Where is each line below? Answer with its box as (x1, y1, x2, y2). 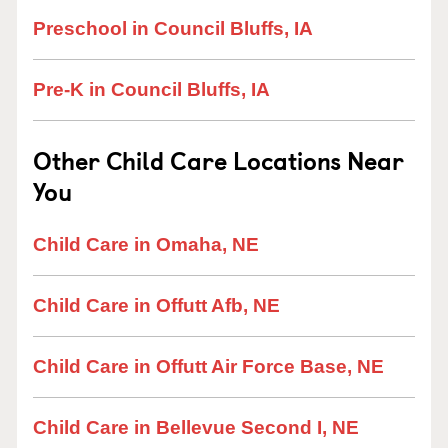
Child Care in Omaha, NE (33, 234, 259, 255)
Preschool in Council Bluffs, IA (33, 18, 313, 39)
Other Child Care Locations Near (33, 142, 404, 178)
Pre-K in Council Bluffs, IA (33, 79, 270, 100)
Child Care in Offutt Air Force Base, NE (33, 356, 384, 377)
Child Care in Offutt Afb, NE (33, 295, 280, 316)
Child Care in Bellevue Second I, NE (33, 417, 359, 438)
